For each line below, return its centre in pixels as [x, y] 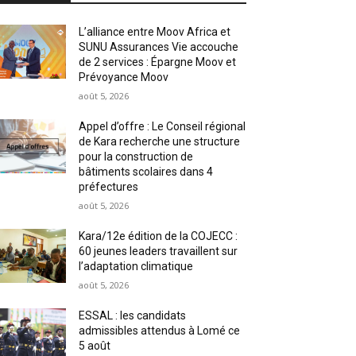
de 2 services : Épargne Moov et [158, 62]
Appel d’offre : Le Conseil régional [163, 126]
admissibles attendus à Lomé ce [160, 330]
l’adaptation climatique [136, 266]
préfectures [109, 186]
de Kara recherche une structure [160, 141]
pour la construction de [136, 156]
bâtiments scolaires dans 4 [146, 171]
